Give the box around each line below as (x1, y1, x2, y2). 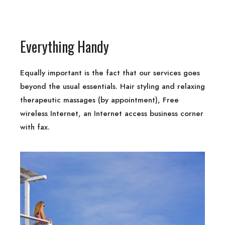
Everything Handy (20, 36, 109, 57)
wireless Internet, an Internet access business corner (20, 107, 203, 119)
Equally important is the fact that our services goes (20, 67, 200, 78)
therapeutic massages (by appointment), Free (20, 94, 179, 105)
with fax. (20, 121, 50, 133)
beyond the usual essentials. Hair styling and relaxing (20, 80, 205, 92)
